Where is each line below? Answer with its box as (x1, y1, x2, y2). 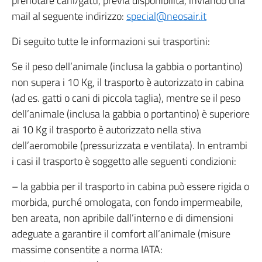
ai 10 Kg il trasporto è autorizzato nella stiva (12, 122, 201, 137)
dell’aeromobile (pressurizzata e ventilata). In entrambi (12, 137, 247, 153)
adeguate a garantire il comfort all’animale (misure (12, 226, 230, 242)
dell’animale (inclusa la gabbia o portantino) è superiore (12, 106, 250, 122)
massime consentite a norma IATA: (12, 242, 163, 257)
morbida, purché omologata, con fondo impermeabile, (12, 194, 243, 210)
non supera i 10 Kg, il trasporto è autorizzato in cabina (12, 74, 244, 90)
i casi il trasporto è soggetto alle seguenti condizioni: (12, 153, 236, 169)
